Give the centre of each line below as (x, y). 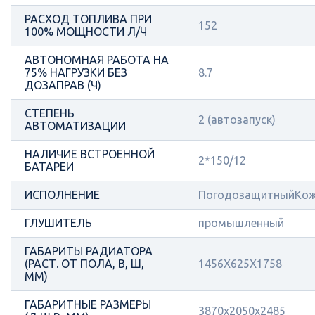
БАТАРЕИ (49, 167)
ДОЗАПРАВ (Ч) (63, 85)
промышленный (241, 223)
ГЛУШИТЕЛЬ (58, 223)
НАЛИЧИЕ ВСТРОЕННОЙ (90, 154)
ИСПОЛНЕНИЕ (62, 195)
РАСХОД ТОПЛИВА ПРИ (88, 19)
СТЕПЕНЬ (50, 113)
